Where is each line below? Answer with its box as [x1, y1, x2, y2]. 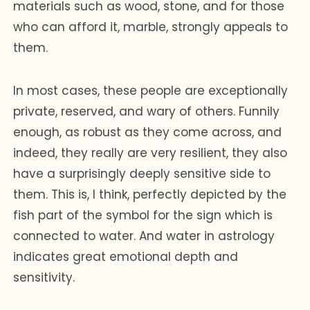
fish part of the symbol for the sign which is [13, 206, 273, 224]
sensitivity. [13, 268, 75, 286]
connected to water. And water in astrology [13, 227, 275, 244]
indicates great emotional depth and [13, 248, 239, 265]
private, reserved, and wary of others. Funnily [13, 102, 280, 120]
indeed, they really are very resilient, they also [13, 144, 288, 161]
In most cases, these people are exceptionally [13, 82, 289, 99]
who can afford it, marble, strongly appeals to [13, 18, 289, 35]
